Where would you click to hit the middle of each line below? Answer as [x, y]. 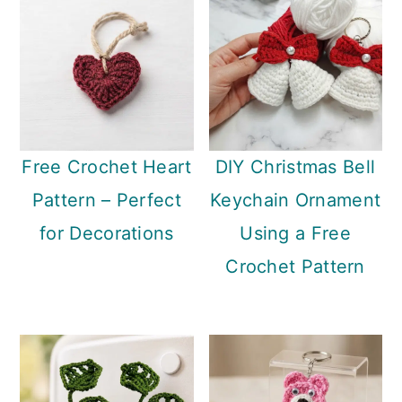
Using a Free [295, 234]
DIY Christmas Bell [295, 167]
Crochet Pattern [295, 267]
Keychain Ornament [296, 201]
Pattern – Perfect [106, 201]
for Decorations [107, 234]
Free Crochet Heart [107, 167]
